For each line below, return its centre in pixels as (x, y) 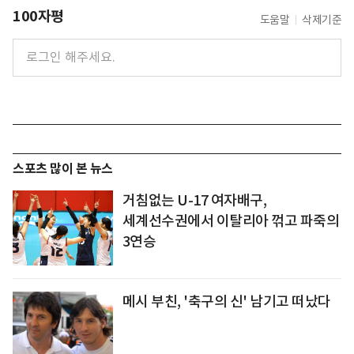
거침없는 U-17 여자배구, (194, 200)
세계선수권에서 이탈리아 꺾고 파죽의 (231, 220)
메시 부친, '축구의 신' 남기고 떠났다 (226, 301)
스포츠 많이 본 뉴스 (63, 168)
